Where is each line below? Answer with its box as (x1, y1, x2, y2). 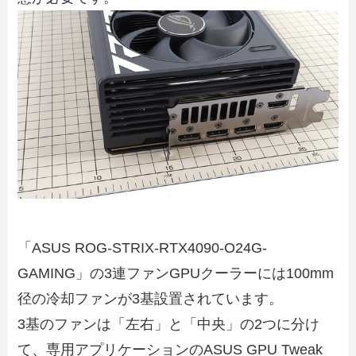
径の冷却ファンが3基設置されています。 (17, 290, 284, 307)
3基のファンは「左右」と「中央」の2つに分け (17, 315, 320, 332)
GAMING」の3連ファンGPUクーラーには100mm (17, 265, 335, 281)
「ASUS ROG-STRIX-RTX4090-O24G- (17, 239, 268, 256)
